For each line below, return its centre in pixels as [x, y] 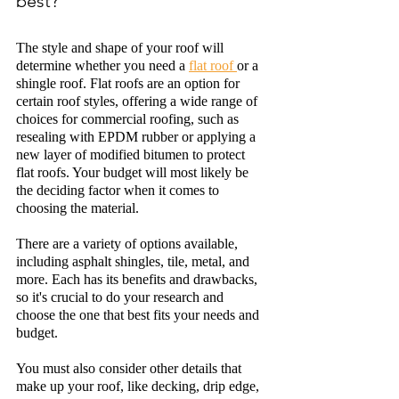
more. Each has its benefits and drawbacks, [138, 279]
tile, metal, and [208, 261]
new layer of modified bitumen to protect [132, 155]
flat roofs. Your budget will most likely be [134, 172]
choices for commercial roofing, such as [129, 119]
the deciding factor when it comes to [119, 190]
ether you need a [141, 65]
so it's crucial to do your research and [122, 297]
